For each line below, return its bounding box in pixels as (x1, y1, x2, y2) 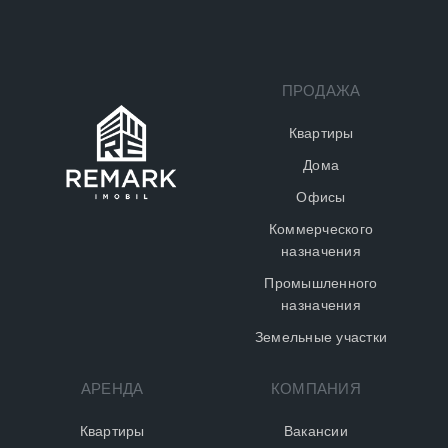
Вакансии (283, 423, 348, 440)
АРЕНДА (80, 380, 144, 398)
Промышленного (264, 275, 378, 292)
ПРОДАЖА (281, 82, 361, 100)
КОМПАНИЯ (270, 380, 361, 398)
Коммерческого (268, 221, 374, 238)
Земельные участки (254, 329, 388, 346)
